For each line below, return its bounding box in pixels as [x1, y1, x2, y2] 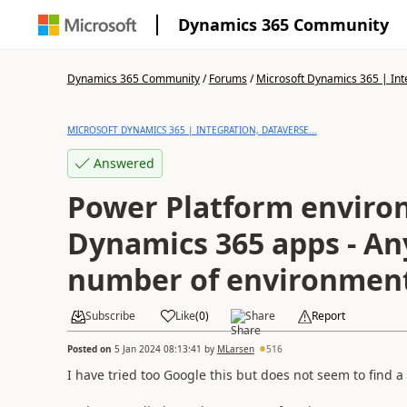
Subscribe [84, 308, 135, 323]
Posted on [66, 342, 114, 355]
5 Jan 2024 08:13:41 [114, 342, 202, 355]
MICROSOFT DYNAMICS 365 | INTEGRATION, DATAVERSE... [66, 124, 317, 136]
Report [311, 308, 345, 323]
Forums [208, 71, 247, 86]
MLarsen [216, 342, 254, 355]
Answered [93, 154, 154, 172]
